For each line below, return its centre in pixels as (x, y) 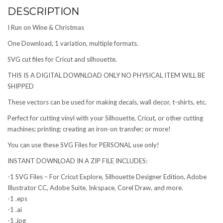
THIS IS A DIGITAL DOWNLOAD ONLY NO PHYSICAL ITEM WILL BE (106, 75)
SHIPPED (21, 86)
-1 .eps (17, 199)
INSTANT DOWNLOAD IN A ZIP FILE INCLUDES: (77, 161)
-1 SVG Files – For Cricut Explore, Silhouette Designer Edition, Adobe (107, 177)
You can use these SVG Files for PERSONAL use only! (83, 145)
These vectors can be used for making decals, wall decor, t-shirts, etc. (107, 102)
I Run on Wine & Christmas (46, 28)
